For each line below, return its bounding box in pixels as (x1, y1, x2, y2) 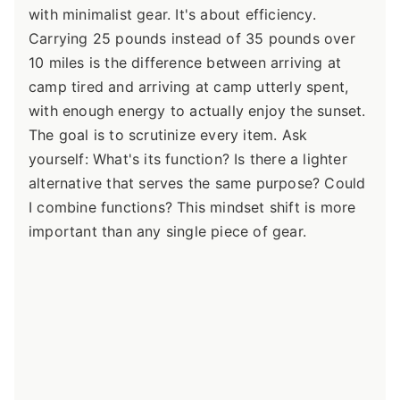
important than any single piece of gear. (29, 221, 307, 240)
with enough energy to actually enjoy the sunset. (29, 101, 366, 120)
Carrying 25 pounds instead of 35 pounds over (29, 29, 355, 47)
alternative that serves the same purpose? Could (29, 173, 366, 192)
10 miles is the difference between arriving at (29, 53, 342, 71)
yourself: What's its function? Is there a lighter (29, 149, 347, 168)
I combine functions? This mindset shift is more (29, 197, 356, 216)
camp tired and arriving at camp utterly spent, (29, 77, 349, 96)
